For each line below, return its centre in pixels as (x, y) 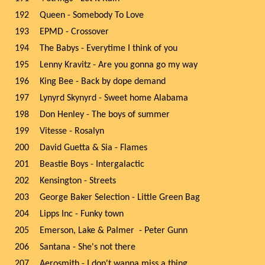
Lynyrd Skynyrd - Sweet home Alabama (114, 98)
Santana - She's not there (88, 247)
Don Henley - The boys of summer (105, 115)
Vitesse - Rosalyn (72, 131)
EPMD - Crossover (74, 32)
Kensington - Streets (78, 181)
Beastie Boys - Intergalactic (93, 164)
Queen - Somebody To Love (92, 15)
